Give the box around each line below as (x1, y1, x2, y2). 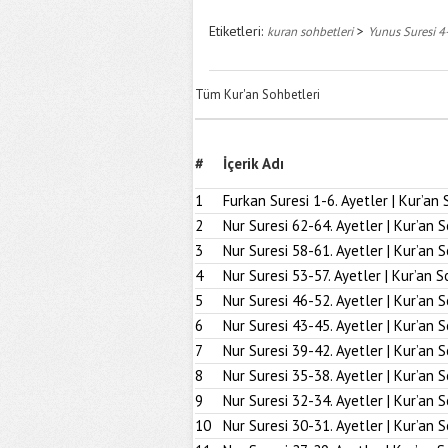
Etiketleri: (209, 22, 267, 40)
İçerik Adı (223, 154, 284, 173)
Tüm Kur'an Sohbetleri (195, 86, 320, 103)
